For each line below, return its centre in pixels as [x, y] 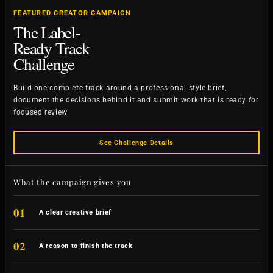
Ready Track [51, 48]
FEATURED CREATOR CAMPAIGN [73, 13]
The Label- [47, 32]
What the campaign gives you [73, 182]
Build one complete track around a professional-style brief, [120, 87]
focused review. [41, 112]
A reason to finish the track [86, 246]
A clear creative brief [75, 212]
